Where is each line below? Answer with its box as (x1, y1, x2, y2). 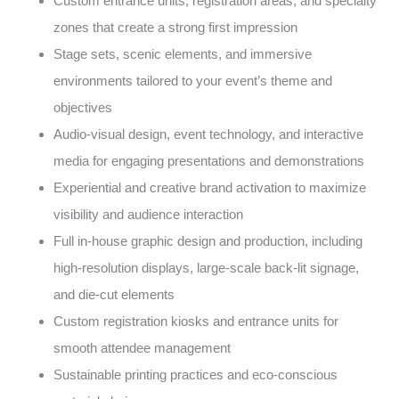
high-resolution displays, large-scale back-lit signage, (53, 259, 359, 275)
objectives (53, 99, 112, 115)
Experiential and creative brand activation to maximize (53, 179, 366, 195)
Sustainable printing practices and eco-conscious (53, 366, 338, 382)
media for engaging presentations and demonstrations (53, 152, 364, 168)
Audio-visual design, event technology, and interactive (53, 126, 363, 142)
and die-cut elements (53, 286, 175, 302)
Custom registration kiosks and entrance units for (53, 313, 338, 329)
